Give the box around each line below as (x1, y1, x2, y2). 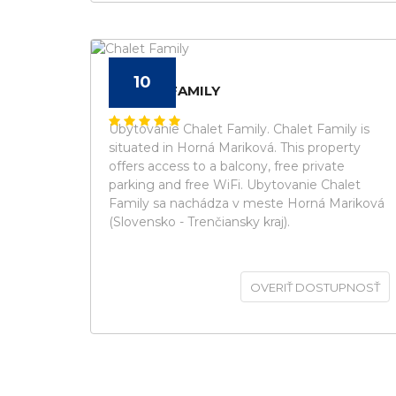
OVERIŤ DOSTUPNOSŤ (250, 280, 380, 294)
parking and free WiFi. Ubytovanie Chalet (109, 177, 361, 193)
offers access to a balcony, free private (109, 158, 345, 174)
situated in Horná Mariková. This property (109, 140, 361, 156)
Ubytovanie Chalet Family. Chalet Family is (109, 121, 369, 137)
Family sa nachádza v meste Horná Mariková (109, 195, 385, 211)
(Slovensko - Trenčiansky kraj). (109, 214, 290, 230)
